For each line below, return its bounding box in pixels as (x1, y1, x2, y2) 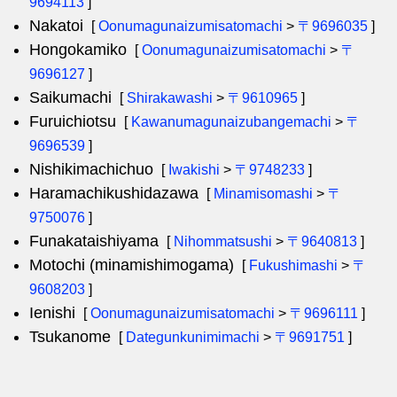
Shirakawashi (127, 90, 213, 105)
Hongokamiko (29, 41, 127, 58)
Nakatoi (29, 17, 83, 35)
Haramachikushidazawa (29, 184, 198, 202)
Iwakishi (168, 162, 220, 177)
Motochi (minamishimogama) (29, 256, 234, 274)
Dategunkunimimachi (126, 330, 260, 345)
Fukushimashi (249, 258, 338, 273)
